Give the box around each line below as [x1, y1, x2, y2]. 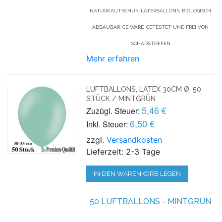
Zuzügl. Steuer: [86, 105, 140, 116]
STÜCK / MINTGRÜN [86, 94, 156, 103]
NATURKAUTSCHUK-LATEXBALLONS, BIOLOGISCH [90, 7, 212, 13]
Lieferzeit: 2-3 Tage [86, 146, 161, 157]
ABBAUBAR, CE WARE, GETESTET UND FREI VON [92, 24, 209, 30]
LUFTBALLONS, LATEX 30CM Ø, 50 [86, 85, 202, 93]
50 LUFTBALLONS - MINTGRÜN [90, 196, 212, 206]
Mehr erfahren [86, 53, 140, 63]
